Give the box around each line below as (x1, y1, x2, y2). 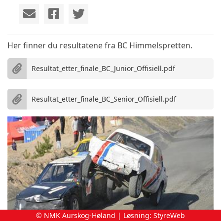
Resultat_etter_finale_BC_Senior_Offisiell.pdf (32, 94, 176, 104)
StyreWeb (153, 211, 185, 220)
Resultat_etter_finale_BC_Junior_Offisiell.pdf (32, 64, 175, 74)
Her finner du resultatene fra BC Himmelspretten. (7, 39, 194, 51)
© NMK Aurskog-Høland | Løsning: (36, 211, 153, 220)
